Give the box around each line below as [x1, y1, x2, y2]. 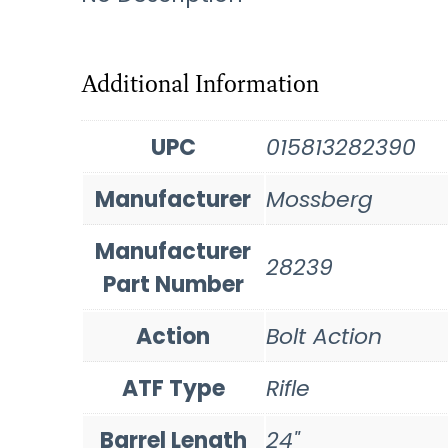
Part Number [102, 268, 244, 300]
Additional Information [80, 67, 319, 99]
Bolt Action [265, 320, 382, 352]
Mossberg [265, 183, 373, 215]
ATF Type [121, 372, 225, 404]
